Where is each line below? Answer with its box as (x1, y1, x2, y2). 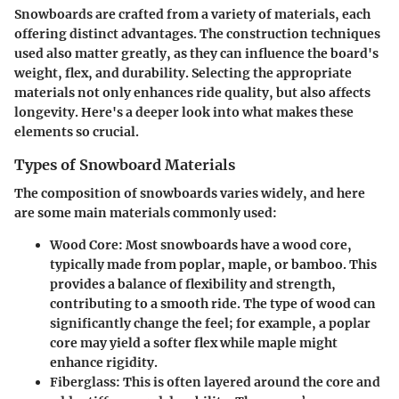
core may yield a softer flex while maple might (50, 334, 338, 351)
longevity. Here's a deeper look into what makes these (14, 103, 354, 120)
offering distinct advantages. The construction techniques (14, 25, 380, 42)
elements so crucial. (14, 123, 139, 140)
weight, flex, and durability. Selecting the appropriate (14, 64, 352, 81)
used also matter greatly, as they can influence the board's (14, 45, 379, 61)
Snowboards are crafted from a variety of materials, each (14, 5, 370, 22)
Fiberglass (50, 373, 116, 390)
